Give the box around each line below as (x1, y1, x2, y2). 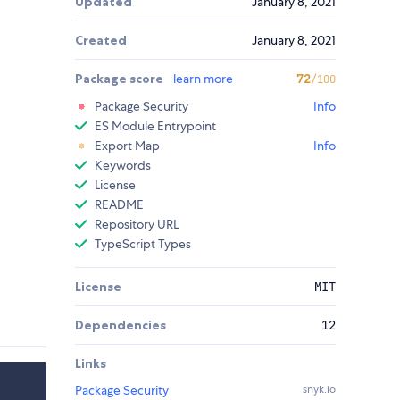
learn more (173, 71, 233, 87)
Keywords (95, 157, 151, 174)
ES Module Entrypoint (95, 118, 216, 135)
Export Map (95, 137, 160, 154)
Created (75, 32, 127, 49)
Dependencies (75, 317, 166, 334)
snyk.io (303, 382, 336, 397)
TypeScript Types (95, 236, 191, 253)
